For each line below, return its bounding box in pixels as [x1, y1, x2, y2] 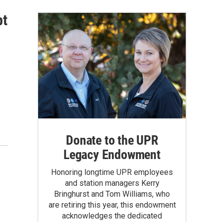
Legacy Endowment [63, 147, 161, 162]
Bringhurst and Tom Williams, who [54, 189, 170, 199]
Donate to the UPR [66, 133, 158, 148]
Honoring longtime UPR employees [51, 167, 173, 177]
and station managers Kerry [64, 178, 160, 188]
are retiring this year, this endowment [48, 200, 176, 210]
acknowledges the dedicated [62, 211, 162, 221]
